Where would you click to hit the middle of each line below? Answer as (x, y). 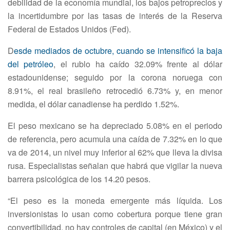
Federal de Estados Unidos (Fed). (69, 29)
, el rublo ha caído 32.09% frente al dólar (138, 64)
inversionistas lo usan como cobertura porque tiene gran (115, 214)
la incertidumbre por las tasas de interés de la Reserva (115, 16)
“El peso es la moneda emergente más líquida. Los (115, 201)
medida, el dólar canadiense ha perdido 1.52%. (93, 104)
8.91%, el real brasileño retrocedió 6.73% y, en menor (115, 91)
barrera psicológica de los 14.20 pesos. (79, 179)
